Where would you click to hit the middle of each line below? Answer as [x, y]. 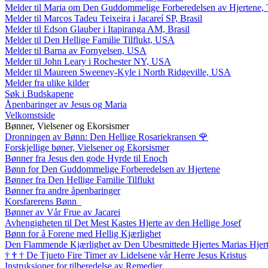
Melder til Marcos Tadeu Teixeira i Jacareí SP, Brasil [103, 18]
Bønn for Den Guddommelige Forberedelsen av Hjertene [112, 169]
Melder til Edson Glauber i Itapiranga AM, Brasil [97, 29]
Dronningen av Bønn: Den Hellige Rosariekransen [102, 136]
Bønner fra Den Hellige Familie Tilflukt [80, 179]
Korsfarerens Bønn [42, 201]
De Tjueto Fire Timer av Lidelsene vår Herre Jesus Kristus [136, 255]
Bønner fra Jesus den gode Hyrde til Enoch [86, 158]
